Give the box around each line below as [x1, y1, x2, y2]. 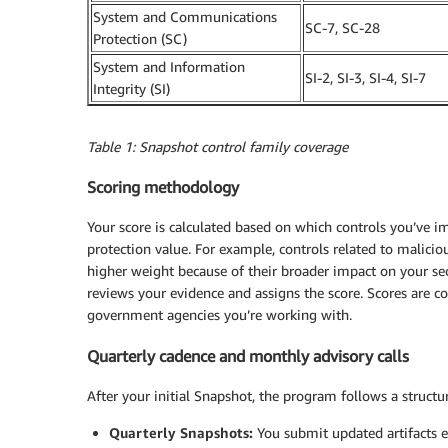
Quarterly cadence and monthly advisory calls [87, 345, 409, 366]
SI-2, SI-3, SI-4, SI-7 [305, 68, 426, 86]
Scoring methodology [87, 176, 239, 197]
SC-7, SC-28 [305, 18, 380, 36]
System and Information [93, 57, 245, 75]
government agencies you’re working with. [87, 306, 352, 324]
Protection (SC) [93, 29, 187, 47]
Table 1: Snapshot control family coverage [87, 137, 348, 155]
